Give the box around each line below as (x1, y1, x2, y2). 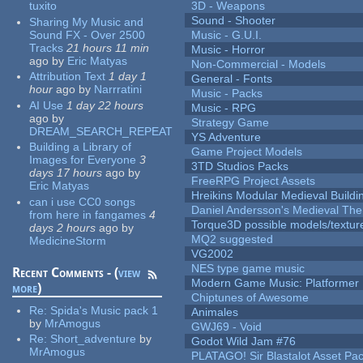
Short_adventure (50, 332, 137, 346)
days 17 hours (29, 166, 103, 180)
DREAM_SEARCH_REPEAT (29, 124, 173, 138)
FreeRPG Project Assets (191, 174, 316, 188)
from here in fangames (29, 207, 147, 221)
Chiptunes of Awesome (191, 291, 310, 305)
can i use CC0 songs (29, 194, 136, 208)
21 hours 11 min (66, 41, 150, 54)
